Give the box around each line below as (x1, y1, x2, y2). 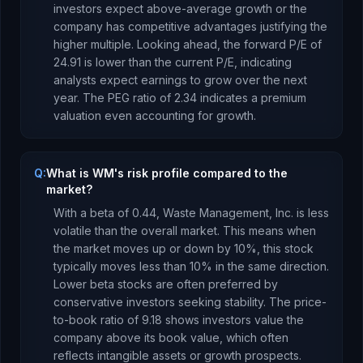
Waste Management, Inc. (163, 206, 293, 220)
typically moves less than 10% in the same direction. (53, 259, 329, 273)
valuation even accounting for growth (53, 109, 254, 122)
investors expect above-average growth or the (53, 2, 307, 15)
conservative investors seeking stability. (53, 295, 266, 309)
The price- (266, 295, 327, 309)
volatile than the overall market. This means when (53, 224, 316, 237)
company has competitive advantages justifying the (53, 19, 327, 33)
